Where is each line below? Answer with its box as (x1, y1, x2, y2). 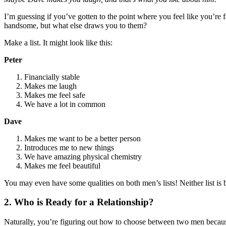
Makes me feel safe (24, 90, 85, 99)
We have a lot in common (24, 99, 105, 108)
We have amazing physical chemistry (24, 152, 142, 161)
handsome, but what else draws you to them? (4, 21, 147, 30)
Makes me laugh (24, 81, 77, 90)
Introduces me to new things (24, 143, 114, 152)
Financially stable (24, 72, 80, 81)
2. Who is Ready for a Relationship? (4, 197, 154, 208)
